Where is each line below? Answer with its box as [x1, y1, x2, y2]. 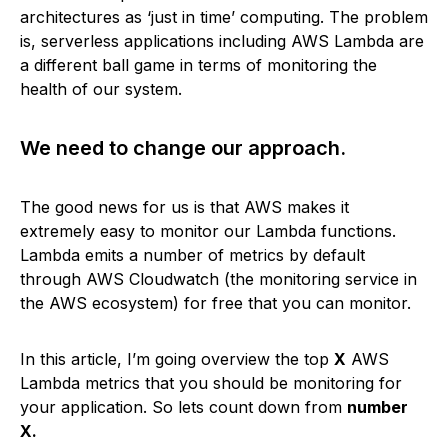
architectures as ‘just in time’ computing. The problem [20, 7, 428, 27]
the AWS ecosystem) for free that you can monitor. [20, 293, 411, 313]
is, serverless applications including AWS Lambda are [20, 31, 424, 51]
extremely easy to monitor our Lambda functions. [20, 221, 396, 241]
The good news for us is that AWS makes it [20, 197, 349, 217]
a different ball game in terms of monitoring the [20, 55, 377, 75]
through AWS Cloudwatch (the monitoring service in [20, 269, 417, 289]
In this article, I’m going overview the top [20, 349, 334, 369]
